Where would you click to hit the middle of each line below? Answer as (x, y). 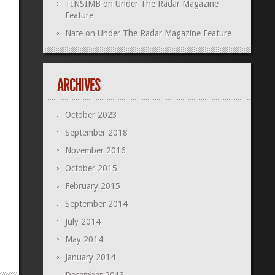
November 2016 (95, 151)
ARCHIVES (78, 86)
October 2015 (91, 168)
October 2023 (91, 115)
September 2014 (96, 204)
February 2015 (92, 186)
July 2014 (83, 222)
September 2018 (96, 133)
